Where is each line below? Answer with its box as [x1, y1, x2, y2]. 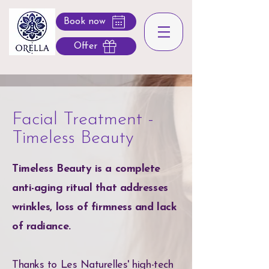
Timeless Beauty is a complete [12, 163, 160, 175]
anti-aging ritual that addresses [12, 183, 168, 194]
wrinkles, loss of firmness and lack [12, 202, 177, 213]
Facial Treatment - [12, 110, 154, 129]
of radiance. [12, 221, 71, 232]
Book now [64, 17, 106, 26]
